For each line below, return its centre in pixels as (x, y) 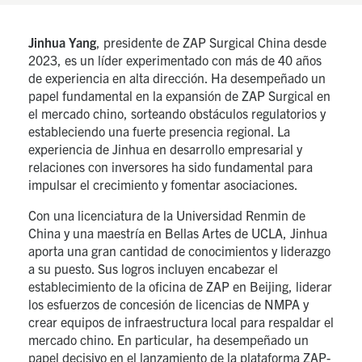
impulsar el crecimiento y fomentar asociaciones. (163, 184)
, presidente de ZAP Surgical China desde (211, 42)
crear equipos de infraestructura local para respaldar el (181, 322)
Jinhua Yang (62, 42)
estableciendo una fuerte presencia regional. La (159, 131)
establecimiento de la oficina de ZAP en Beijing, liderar (180, 286)
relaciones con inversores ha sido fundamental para (170, 166)
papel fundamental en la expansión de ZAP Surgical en (179, 95)
